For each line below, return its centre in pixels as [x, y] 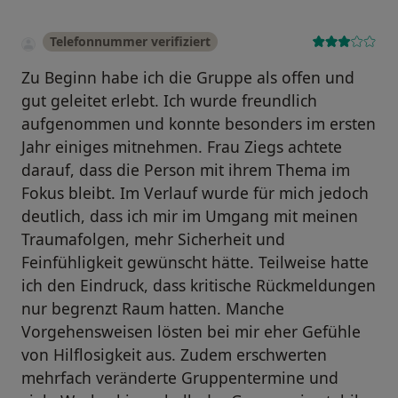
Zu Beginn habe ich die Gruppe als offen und [188, 78]
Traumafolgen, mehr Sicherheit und [153, 239]
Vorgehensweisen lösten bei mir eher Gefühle [191, 332]
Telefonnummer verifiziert [130, 42]
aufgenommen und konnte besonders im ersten [199, 124]
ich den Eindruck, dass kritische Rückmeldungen [199, 286]
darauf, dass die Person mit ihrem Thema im [186, 170]
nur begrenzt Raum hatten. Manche [153, 309]
